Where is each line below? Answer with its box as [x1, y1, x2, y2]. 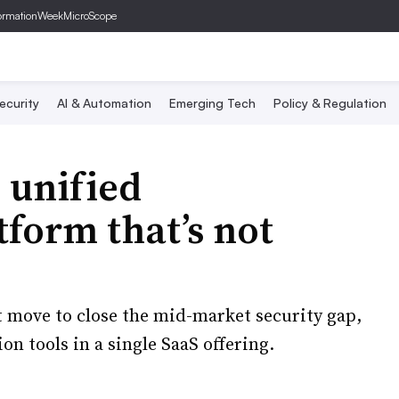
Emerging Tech [169, 95, 256, 110]
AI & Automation [57, 95, 151, 110]
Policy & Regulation [273, 95, 387, 110]
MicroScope [63, 9, 117, 22]
